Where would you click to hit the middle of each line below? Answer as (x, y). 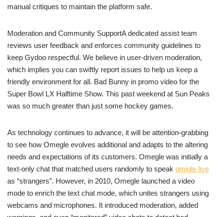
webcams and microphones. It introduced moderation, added (103, 205)
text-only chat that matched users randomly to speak (91, 169)
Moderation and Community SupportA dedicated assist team (102, 33)
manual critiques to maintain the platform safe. (80, 7)
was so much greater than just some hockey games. (90, 106)
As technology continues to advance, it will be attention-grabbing (108, 133)
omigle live (192, 169)
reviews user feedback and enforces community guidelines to (104, 46)
